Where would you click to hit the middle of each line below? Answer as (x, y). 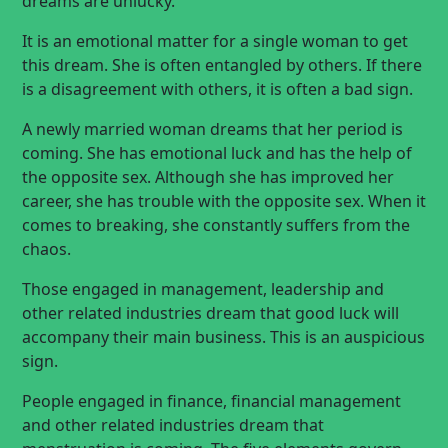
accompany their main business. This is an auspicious (223, 337)
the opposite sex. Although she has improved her (208, 177)
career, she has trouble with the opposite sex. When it (224, 201)
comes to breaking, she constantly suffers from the (216, 225)
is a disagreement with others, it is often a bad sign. (217, 89)
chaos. (46, 249)
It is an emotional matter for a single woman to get (215, 41)
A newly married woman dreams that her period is (212, 129)
